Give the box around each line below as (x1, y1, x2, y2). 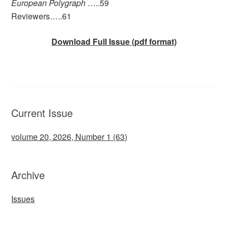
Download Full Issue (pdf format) (51, 35, 177, 47)
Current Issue (11, 105, 73, 120)
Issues (11, 192, 35, 205)
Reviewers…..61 (11, 10, 72, 22)
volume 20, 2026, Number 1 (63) (11, 130, 128, 142)
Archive (11, 167, 45, 182)
